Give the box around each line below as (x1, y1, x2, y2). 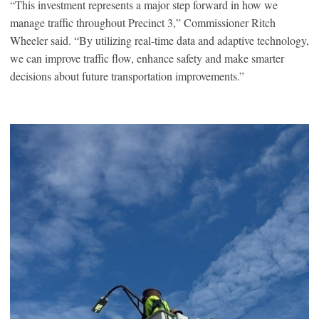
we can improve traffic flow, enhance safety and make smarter (10, 50, 284, 66)
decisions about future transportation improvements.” (10, 68, 248, 83)
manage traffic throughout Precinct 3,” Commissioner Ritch (10, 14, 276, 30)
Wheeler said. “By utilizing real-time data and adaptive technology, (10, 32, 309, 48)
